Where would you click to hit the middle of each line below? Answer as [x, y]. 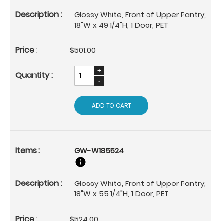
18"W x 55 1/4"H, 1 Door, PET [122, 193]
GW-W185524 [99, 150]
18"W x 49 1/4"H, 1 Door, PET [121, 25]
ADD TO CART [111, 105]
